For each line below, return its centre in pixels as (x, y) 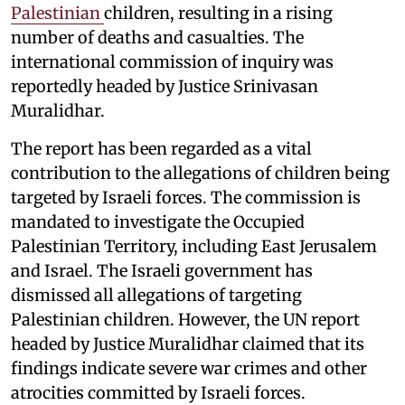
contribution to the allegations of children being (200, 173)
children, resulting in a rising (218, 13)
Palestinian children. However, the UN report (185, 319)
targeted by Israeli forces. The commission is (186, 197)
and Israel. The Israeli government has (162, 270)
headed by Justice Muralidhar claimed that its (188, 344)
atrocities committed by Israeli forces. (160, 392)
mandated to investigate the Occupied (158, 221)
